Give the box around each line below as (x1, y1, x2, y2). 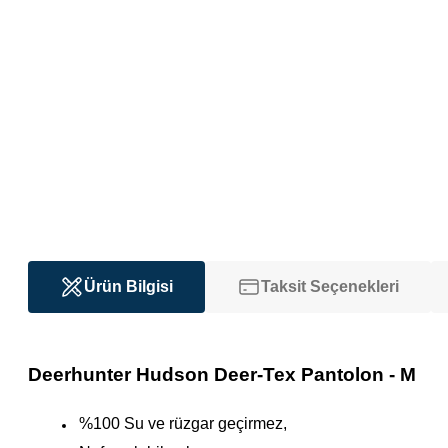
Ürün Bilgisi (84, 278, 173, 295)
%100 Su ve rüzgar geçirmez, (79, 415, 287, 432)
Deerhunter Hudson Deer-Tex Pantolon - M (28, 364, 416, 385)
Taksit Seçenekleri (261, 278, 399, 295)
